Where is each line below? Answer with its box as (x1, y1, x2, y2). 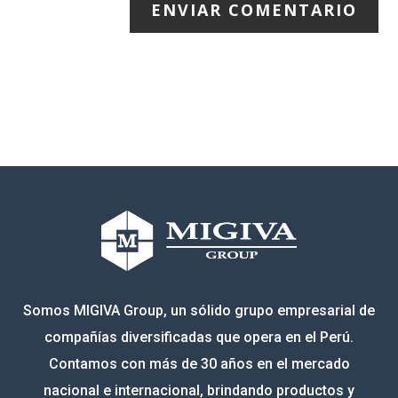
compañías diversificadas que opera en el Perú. (44, 328, 354, 346)
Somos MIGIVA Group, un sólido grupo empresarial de (23, 301, 375, 319)
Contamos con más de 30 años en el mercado (48, 354, 350, 372)
